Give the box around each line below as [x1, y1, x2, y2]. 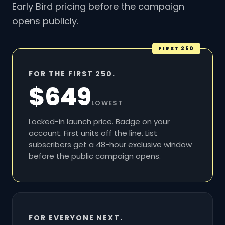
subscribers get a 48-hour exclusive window [29, 139, 192, 150]
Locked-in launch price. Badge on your [29, 116, 170, 127]
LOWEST [91, 98, 123, 108]
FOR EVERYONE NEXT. [29, 213, 124, 223]
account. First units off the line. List [29, 128, 157, 139]
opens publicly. [12, 15, 78, 28]
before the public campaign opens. [29, 151, 161, 162]
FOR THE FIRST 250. [29, 69, 116, 79]
